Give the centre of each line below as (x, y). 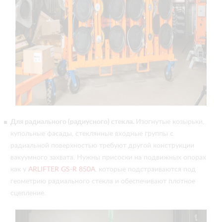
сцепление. (28, 193)
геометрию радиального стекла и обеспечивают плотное (103, 181)
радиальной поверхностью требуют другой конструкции (102, 146)
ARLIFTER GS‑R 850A (62, 169)
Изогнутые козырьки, (170, 122)
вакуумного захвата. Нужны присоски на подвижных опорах (108, 158)
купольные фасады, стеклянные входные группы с (92, 134)
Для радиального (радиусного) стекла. (73, 122)
